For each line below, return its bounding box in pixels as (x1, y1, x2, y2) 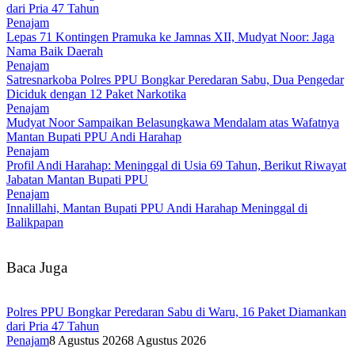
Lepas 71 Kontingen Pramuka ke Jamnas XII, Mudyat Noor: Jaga (6, 29, 334, 44)
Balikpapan (6, 215, 63, 229)
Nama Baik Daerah (6, 44, 103, 58)
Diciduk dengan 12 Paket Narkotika (6, 86, 186, 101)
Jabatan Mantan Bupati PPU (6, 172, 148, 186)
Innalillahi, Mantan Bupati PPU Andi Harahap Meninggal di (6, 200, 307, 215)
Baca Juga (6, 258, 67, 276)
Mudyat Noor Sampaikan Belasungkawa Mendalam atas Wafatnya (6, 115, 339, 129)
